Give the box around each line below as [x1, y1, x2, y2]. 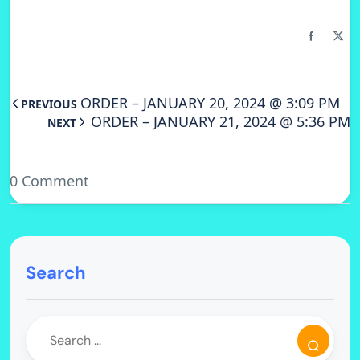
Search [26, 261, 86, 285]
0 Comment [10, 171, 89, 191]
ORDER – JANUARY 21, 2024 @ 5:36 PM [91, 112, 350, 132]
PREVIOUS [21, 96, 77, 112]
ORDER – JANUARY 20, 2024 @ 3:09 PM [80, 93, 340, 113]
